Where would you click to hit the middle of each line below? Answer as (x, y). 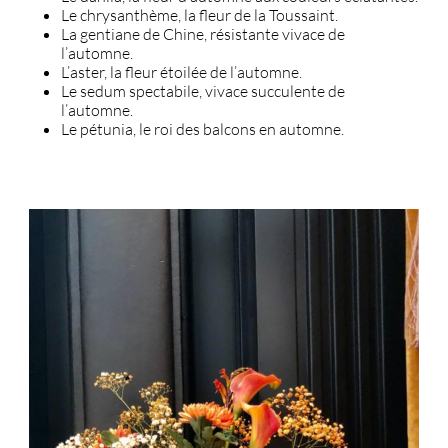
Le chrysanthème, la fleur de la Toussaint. (199, 14)
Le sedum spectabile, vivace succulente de (203, 90)
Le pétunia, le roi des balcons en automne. (202, 128)
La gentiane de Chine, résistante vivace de (203, 33)
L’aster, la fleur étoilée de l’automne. (181, 71)
